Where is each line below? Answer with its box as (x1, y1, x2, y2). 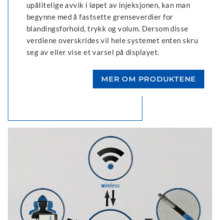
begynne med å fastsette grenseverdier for (27, 12, 173, 21)
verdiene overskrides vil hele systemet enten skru (27, 35, 198, 45)
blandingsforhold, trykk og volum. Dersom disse (27, 24, 189, 33)
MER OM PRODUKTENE (101, 74, 196, 83)
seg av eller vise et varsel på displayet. (27, 47, 160, 56)
